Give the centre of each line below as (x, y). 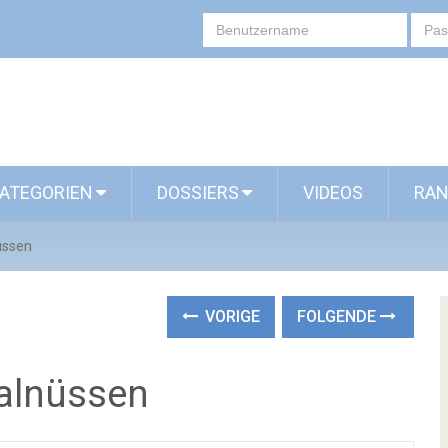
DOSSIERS (198, 192)
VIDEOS (333, 192)
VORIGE (231, 316)
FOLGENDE (339, 316)
